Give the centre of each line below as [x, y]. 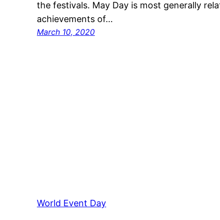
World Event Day [72, 203]
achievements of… [75, 19]
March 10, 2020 [66, 32]
